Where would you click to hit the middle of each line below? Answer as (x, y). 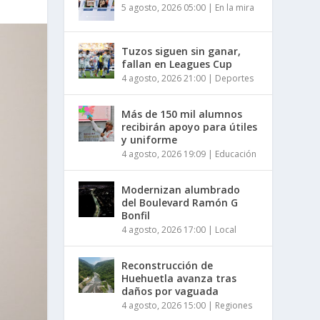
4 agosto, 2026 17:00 (164, 229)
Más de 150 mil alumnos (182, 114)
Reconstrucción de (167, 265)
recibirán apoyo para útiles (190, 126)
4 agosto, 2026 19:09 (164, 154)
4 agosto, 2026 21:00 (164, 78)
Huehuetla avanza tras (179, 278)
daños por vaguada (170, 291)
